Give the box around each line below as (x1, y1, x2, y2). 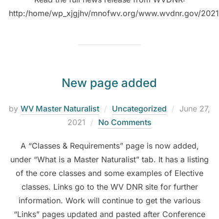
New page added (61, 76, 157, 90)
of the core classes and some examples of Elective (16, 168, 203, 178)
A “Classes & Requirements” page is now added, (20, 141, 199, 151)
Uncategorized (112, 104, 167, 114)
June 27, (179, 104, 210, 114)
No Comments (98, 117, 152, 128)
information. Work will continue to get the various (19, 196, 200, 206)
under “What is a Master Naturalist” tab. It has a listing (10, 154, 209, 165)
